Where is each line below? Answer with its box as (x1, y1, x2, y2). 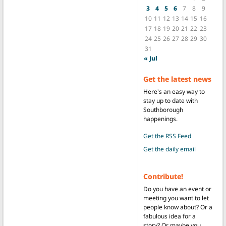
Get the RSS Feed (143, 131, 191, 140)
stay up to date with (143, 96, 198, 105)
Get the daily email (143, 144, 196, 153)
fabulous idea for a (143, 211, 196, 220)
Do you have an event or (143, 184, 211, 193)
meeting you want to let (143, 193, 209, 202)
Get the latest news (143, 74, 211, 84)
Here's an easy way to (143, 87, 205, 96)
